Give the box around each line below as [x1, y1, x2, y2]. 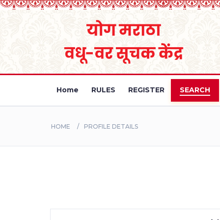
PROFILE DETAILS [84, 123, 138, 130]
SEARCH [180, 85, 210, 94]
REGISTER [128, 85, 165, 94]
